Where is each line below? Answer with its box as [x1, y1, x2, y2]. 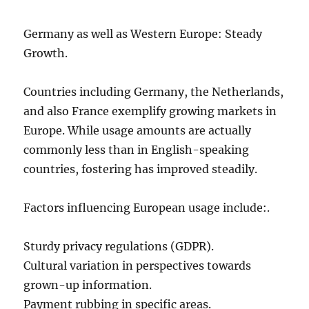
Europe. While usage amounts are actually [23, 123, 252, 137]
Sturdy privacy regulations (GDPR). [23, 239, 215, 253]
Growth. [23, 46, 68, 60]
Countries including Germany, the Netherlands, [23, 85, 284, 99]
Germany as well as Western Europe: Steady [23, 27, 263, 41]
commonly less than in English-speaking [23, 143, 250, 157]
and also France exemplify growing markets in [23, 104, 277, 118]
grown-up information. [23, 278, 152, 292]
